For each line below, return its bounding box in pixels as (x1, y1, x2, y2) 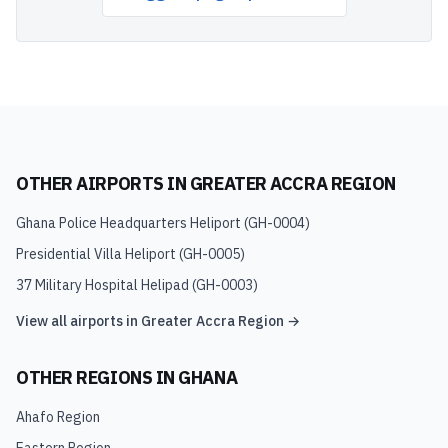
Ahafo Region (16, 408, 100, 426)
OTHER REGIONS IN (16, 366, 179, 389)
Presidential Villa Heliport (16, 245, 176, 263)
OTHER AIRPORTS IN (16, 172, 190, 195)
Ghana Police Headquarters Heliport (16, 214, 241, 232)
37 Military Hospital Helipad (16, 276, 189, 294)
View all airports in (16, 312, 141, 330)
